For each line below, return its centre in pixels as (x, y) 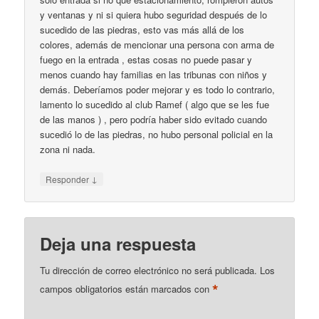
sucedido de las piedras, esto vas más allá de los (142, 29)
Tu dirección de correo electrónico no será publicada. (149, 271)
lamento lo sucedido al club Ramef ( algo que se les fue (155, 104)
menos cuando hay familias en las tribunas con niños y (154, 74)
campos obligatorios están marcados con (126, 289)
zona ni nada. (68, 149)
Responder (69, 179)
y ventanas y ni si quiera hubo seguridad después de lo (154, 14)
